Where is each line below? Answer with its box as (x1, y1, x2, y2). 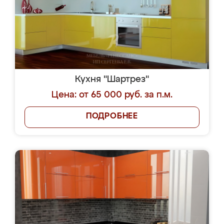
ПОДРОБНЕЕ (85, 112, 138, 120)
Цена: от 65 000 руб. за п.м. (51, 90, 172, 99)
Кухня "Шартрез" (75, 75, 149, 84)
